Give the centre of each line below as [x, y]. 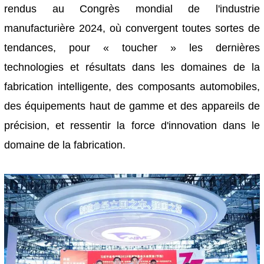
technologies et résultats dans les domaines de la [132, 67]
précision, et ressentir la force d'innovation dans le [132, 126]
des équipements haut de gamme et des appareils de [132, 106]
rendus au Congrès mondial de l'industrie [132, 9]
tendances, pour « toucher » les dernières [132, 48]
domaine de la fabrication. [65, 145]
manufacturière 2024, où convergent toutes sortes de [132, 29]
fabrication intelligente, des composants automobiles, [132, 87]
